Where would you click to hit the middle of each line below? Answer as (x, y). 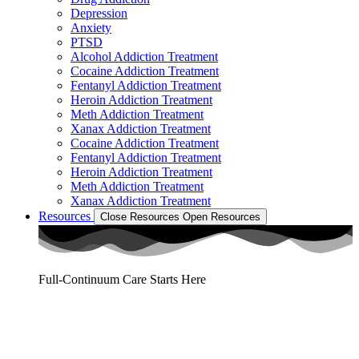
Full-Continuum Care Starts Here (122, 279)
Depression (99, 13)
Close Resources (140, 216)
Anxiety (91, 27)
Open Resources (222, 216)
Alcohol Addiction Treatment (144, 56)
